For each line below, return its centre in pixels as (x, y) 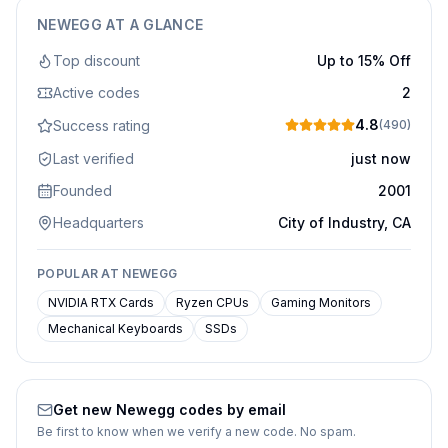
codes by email (230, 409)
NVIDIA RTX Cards (101, 302)
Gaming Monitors (321, 302)
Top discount (96, 60)
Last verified (93, 158)
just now (381, 158)
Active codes (96, 92)
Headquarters (98, 222)
